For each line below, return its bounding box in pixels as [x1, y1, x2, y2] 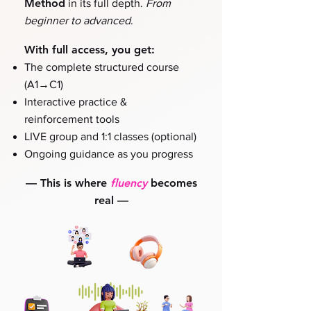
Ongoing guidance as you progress [24, 148, 193, 160]
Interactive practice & [24, 96, 127, 108]
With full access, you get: [24, 43, 155, 56]
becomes [146, 176, 197, 190]
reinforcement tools [24, 113, 119, 125]
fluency [110, 176, 147, 190]
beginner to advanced [24, 15, 131, 26]
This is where [36, 176, 110, 190]
